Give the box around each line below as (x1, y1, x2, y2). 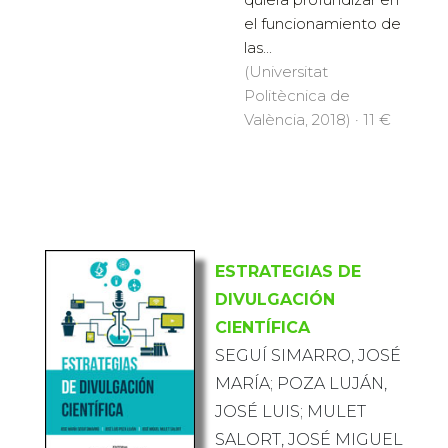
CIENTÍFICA (215, 318, 310, 338)
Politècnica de (244, 86, 350, 106)
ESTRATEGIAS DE (215, 262, 361, 282)
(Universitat (244, 62, 328, 82)
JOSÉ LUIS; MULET (215, 402, 366, 422)
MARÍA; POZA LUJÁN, (215, 374, 387, 394)
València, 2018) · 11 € (244, 110, 391, 130)
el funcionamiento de (244, 14, 401, 34)
